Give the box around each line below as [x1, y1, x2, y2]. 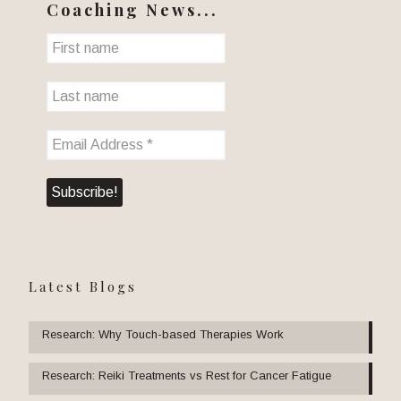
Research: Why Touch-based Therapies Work [42, 327, 284, 341]
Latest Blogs [29, 277, 137, 295]
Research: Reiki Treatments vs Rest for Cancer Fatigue [42, 368, 331, 382]
